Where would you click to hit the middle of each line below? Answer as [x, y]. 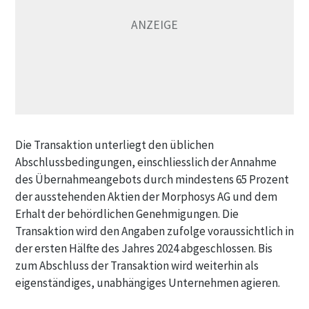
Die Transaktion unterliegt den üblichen [114, 145]
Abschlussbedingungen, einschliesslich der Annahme [146, 162]
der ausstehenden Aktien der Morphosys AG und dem [146, 197]
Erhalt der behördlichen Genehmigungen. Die [127, 214]
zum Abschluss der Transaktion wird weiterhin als [137, 266]
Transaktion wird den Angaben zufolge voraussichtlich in [154, 231]
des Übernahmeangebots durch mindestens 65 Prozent [152, 179]
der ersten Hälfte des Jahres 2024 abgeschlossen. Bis [144, 248]
